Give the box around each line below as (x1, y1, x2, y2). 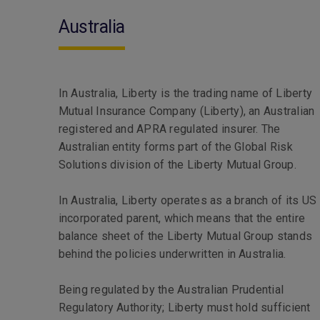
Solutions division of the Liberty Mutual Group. (58, 158, 300, 171)
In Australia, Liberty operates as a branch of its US (58, 194, 317, 207)
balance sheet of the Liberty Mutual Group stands (58, 229, 313, 243)
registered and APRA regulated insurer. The (58, 122, 281, 136)
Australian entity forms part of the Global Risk (58, 140, 293, 154)
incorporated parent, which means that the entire (58, 211, 306, 225)
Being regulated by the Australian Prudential (58, 283, 284, 296)
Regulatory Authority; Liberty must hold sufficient (58, 301, 311, 314)
